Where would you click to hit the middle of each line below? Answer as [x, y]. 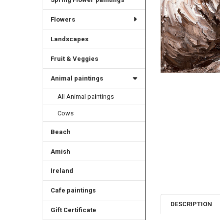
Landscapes [69, 39]
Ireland [62, 171]
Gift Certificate [73, 210]
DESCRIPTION [192, 204]
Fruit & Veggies [74, 58]
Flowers [63, 19]
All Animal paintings [86, 96]
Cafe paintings [73, 191]
